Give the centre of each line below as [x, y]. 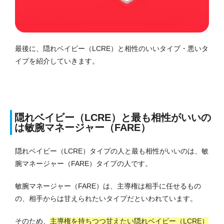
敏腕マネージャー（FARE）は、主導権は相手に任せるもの [108, 186]
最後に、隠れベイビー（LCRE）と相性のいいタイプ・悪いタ [112, 49]
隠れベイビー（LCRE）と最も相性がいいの [113, 118]
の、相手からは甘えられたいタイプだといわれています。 [106, 199]
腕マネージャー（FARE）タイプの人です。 [83, 164]
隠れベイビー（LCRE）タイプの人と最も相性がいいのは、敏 [112, 151]
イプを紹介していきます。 [57, 61]
